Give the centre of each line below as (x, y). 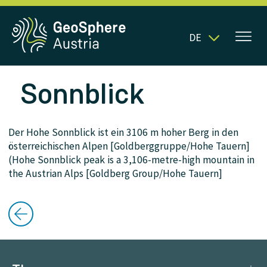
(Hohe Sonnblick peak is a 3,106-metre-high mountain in (131, 160)
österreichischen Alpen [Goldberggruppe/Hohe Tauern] (129, 146)
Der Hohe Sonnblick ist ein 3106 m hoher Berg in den (123, 132)
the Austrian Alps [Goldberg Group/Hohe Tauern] (115, 173)
